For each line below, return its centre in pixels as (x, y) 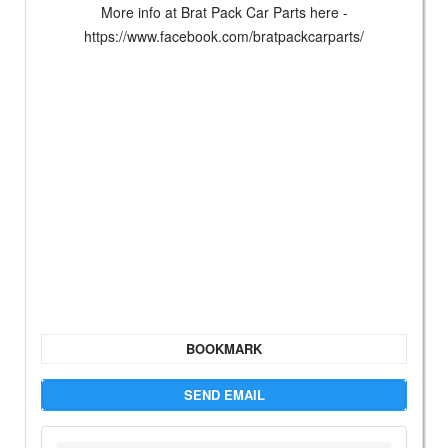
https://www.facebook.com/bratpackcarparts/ (224, 36)
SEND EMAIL (224, 395)
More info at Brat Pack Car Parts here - (224, 12)
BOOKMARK (224, 349)
